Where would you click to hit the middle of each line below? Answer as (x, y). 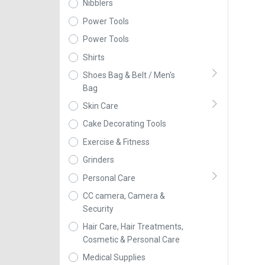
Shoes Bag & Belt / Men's (129, 75)
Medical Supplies (114, 257)
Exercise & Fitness (116, 142)
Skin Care (100, 106)
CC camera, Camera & (124, 195)
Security (98, 209)
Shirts (93, 57)
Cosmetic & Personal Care (131, 239)
